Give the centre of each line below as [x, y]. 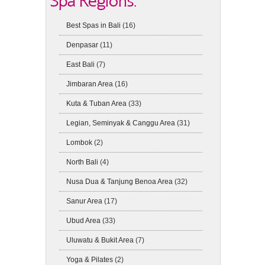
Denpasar [83, 45]
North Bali [83, 162]
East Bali [81, 64]
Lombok [80, 143]
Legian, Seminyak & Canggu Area [121, 123]
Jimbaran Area [90, 84]
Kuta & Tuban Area [97, 104]
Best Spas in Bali [94, 25]
